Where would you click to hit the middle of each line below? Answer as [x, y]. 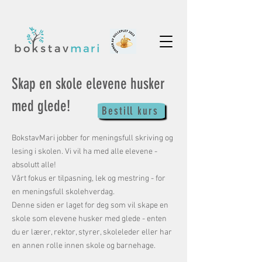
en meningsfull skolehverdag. [63, 192]
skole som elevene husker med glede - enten [89, 219]
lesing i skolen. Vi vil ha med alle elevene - [85, 152]
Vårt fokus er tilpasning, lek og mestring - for [89, 179]
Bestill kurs [130, 111]
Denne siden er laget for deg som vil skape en [90, 206]
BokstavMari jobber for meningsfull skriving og [92, 138]
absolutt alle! [34, 165]
